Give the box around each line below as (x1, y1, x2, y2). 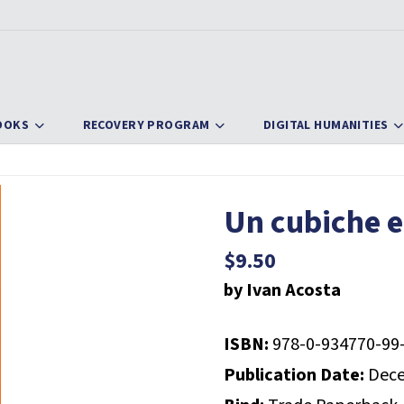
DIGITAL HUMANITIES (262, 116, 389, 134)
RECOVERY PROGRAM (82, 116, 210, 134)
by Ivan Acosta (224, 277, 342, 303)
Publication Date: (224, 362, 365, 388)
